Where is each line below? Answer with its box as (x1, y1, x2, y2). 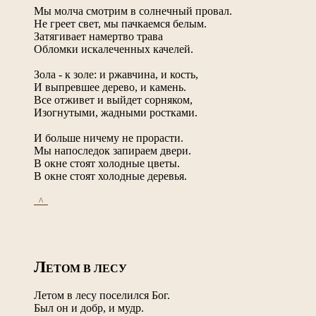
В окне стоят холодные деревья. (34, 169, 187, 182)
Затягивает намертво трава (34, 30, 163, 42)
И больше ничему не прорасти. (34, 131, 183, 144)
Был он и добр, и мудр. (34, 301, 144, 314)
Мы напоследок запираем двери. (34, 144, 191, 157)
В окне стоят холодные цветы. (34, 157, 180, 169)
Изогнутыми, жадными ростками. (34, 106, 197, 119)
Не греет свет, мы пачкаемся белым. (34, 17, 207, 30)
